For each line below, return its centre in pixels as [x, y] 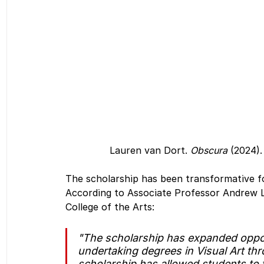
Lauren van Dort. [150, 151]
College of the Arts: [110, 207]
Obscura [209, 151]
